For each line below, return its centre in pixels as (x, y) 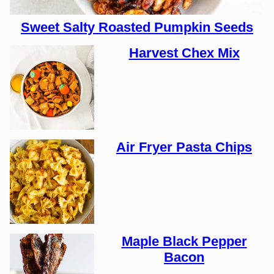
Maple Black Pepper (184, 241)
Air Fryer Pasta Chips (184, 147)
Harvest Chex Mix (184, 53)
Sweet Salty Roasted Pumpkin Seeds (137, 27)
